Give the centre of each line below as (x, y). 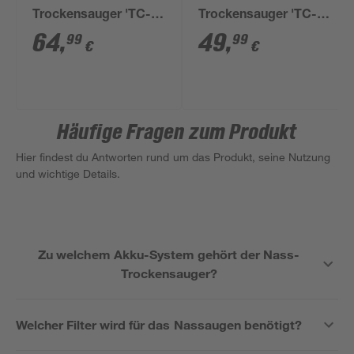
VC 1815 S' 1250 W (254, 35)
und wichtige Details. (68, 173)
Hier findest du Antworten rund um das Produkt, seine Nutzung (173, 157)
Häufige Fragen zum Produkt (177, 133)
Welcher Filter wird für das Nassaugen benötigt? (159, 324)
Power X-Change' (85, 54)
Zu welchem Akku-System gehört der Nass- (169, 254)
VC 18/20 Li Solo (81, 35)
